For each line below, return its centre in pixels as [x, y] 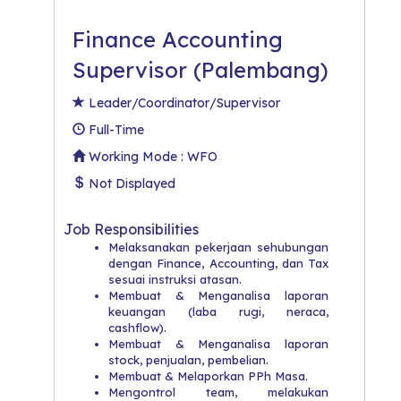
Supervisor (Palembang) [200, 69]
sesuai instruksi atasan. [175, 279]
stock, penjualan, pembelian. [188, 359]
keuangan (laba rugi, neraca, [218, 311]
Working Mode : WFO [151, 156]
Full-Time [115, 129]
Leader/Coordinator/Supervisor [183, 102]
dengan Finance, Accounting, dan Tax [218, 263]
